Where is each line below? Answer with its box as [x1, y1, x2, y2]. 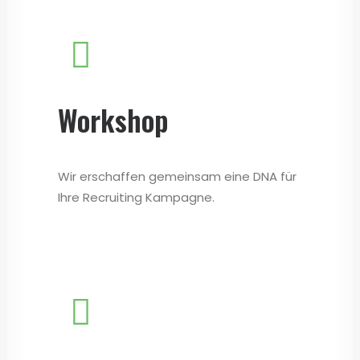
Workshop [58, 99, 168, 141]
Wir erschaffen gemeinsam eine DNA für [58, 168, 297, 185]
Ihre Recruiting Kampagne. [58, 189, 215, 206]
